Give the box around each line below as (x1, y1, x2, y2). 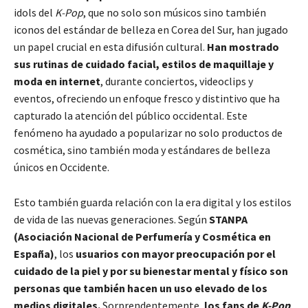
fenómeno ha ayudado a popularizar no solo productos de (14, 125, 283, 140)
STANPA (209, 212, 247, 226)
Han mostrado (207, 39, 279, 54)
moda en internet (14, 74, 100, 88)
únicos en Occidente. (14, 159, 109, 174)
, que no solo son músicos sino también (83, 5, 266, 19)
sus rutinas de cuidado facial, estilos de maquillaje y (14, 56, 274, 71)
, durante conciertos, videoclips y (100, 74, 253, 88)
